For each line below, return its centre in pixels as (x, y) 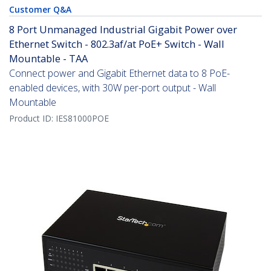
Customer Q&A (40, 10)
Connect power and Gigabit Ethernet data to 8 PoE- (119, 73)
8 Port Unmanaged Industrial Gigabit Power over (123, 30)
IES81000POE (82, 119)
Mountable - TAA (48, 59)
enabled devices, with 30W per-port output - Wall (113, 88)
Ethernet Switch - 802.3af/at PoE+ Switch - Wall (117, 44)
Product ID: (32, 119)
